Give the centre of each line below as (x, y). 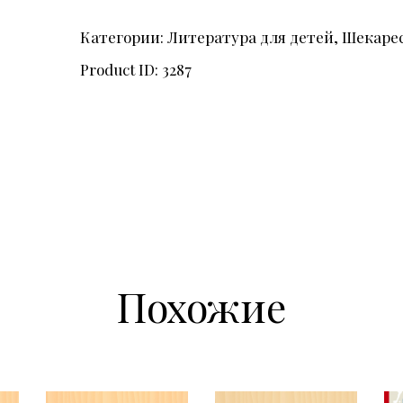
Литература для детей (251, 37)
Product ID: (121, 70)
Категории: (124, 37)
